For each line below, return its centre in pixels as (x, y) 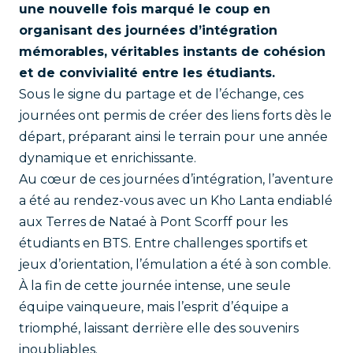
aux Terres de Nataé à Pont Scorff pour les (153, 222)
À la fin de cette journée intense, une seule (155, 286)
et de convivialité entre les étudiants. (149, 73)
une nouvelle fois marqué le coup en (145, 9)
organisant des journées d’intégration (148, 30)
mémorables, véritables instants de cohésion (172, 52)
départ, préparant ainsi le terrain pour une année (173, 137)
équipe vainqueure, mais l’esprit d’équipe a (154, 307)
